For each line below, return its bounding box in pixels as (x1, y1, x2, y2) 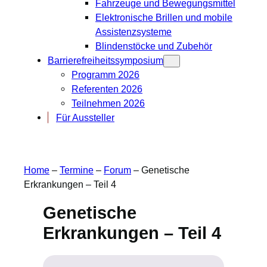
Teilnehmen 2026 (72, 97, 145, 108)
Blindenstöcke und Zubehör (95, 40, 212, 51)
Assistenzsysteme (95, 26, 172, 37)
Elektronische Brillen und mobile (95, 11, 232, 23)
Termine (60, 164, 94, 176)
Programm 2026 (72, 69, 139, 80)
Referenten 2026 (72, 83, 142, 94)
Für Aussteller (56, 111, 114, 123)
